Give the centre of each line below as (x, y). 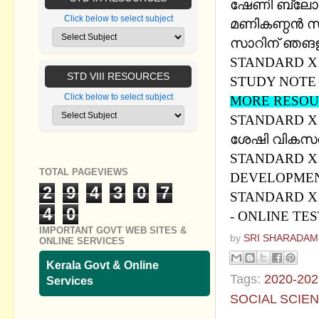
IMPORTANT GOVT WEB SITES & (113, 230)
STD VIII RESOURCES (118, 77)
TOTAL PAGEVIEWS (84, 172)
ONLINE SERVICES (82, 241)
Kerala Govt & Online (103, 266)
